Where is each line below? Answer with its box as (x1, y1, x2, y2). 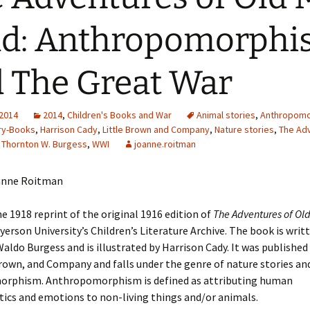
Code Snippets (92, 107, 156, 120)
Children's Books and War (67, 109, 172, 121)
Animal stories (197, 109, 255, 121)
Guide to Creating (92, 55, 168, 69)
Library (92, 24, 122, 37)
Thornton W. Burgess (1, 138, 87, 150)
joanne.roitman (134, 138, 196, 150)
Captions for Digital (92, 66, 176, 79)
